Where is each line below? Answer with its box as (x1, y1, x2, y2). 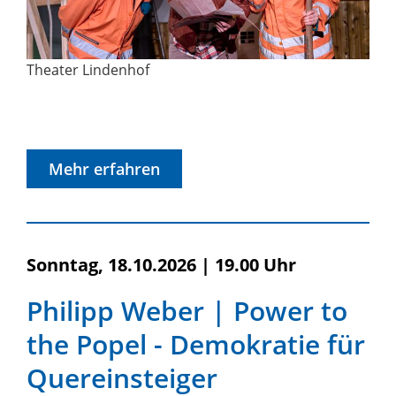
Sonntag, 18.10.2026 (27, 252, 196, 277)
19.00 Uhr (215, 252, 296, 277)
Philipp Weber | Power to (27, 292, 347, 329)
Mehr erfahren (49, 157, 160, 179)
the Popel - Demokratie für (27, 325, 365, 362)
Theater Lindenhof (27, 59, 149, 80)
